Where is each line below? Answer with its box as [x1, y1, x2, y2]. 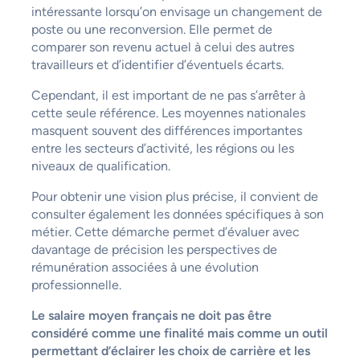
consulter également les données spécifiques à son [31, 207, 324, 223]
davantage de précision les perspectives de [31, 242, 277, 258]
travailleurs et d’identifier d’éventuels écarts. [31, 57, 284, 73]
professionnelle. [31, 277, 121, 293]
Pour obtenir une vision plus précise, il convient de [31, 189, 318, 205]
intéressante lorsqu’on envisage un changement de [31, 4, 322, 20]
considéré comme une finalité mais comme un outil [31, 325, 328, 342]
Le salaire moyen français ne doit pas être [31, 308, 272, 324]
